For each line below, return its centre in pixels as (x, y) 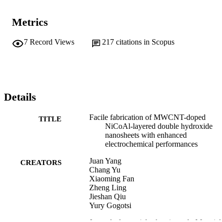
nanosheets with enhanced (146, 135)
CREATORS (41, 162)
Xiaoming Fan (112, 178)
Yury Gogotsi (110, 205)
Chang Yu (105, 169)
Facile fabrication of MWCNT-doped (147, 117)
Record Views (52, 42)
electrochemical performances (151, 144)
